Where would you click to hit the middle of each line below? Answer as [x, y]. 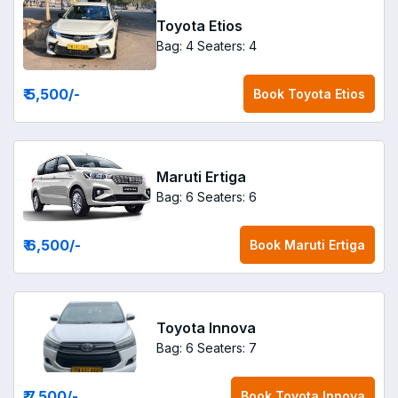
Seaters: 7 [227, 347]
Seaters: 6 [227, 196]
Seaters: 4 [227, 45]
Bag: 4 [175, 45]
